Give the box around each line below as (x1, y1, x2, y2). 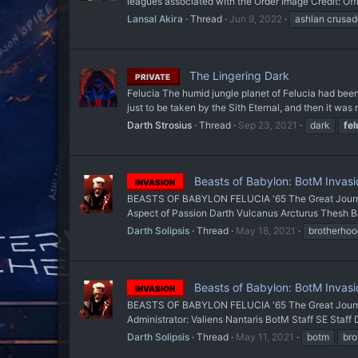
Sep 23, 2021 (238, 118, 297, 131)
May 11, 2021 (236, 331, 294, 344)
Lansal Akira (127, 13, 183, 26)
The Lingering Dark (186, 68, 289, 82)
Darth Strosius (127, 118, 192, 131)
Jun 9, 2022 (229, 13, 282, 26)
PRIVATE (135, 71, 170, 82)
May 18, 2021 (236, 225, 296, 237)
